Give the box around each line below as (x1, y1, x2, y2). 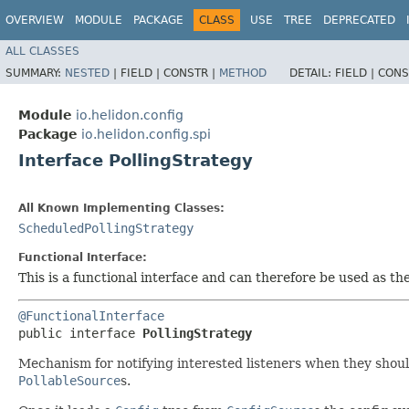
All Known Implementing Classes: (18, 201, 225, 215)
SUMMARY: (5, 66, 65, 79)
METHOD (219, 66, 267, 79)
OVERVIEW (5, 14, 64, 26)
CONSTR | (163, 66, 219, 79)
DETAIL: (289, 66, 335, 79)
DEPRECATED (323, 14, 395, 26)
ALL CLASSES (5, 44, 79, 58)
